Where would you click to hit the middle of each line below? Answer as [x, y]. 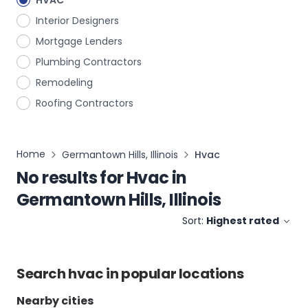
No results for [70, 178]
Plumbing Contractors [89, 62]
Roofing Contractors [85, 103]
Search [43, 274]
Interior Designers [77, 21]
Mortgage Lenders [79, 41]
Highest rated [243, 221]
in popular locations [174, 274]
